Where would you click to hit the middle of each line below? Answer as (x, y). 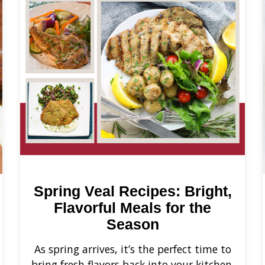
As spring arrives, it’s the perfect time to (132, 249)
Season (132, 224)
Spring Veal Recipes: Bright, (132, 191)
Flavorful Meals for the (132, 208)
